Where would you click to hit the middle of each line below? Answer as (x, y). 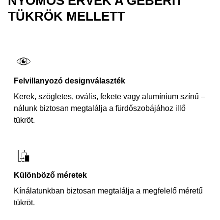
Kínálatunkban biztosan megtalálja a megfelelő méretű (108, 191)
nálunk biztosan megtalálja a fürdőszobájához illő (100, 108)
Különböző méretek (50, 175)
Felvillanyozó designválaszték (69, 81)
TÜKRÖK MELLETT (67, 16)
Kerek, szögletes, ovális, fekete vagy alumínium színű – (110, 96)
